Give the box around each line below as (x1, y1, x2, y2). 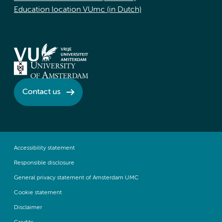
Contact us (22, 88, 60, 96)
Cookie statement (14, 190, 62, 196)
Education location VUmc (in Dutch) (14, 6, 141, 14)
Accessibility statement (14, 145, 75, 152)
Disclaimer (14, 205, 42, 211)
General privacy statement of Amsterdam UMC (14, 175, 139, 181)
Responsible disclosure (14, 160, 74, 166)
